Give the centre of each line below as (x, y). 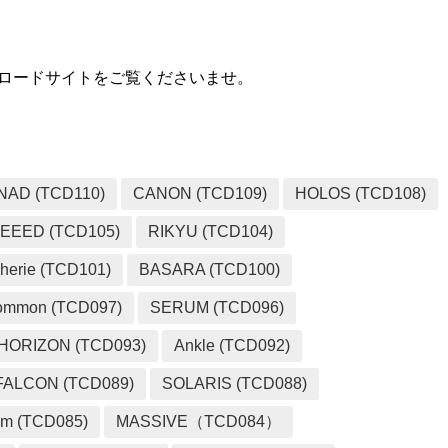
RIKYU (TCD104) (211, 232)
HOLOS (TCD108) (361, 194)
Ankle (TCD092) (232, 346)
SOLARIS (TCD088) (235, 384)
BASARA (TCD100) (210, 270)
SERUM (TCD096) (217, 308)
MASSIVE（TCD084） (199, 422)
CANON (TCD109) (200, 194)
